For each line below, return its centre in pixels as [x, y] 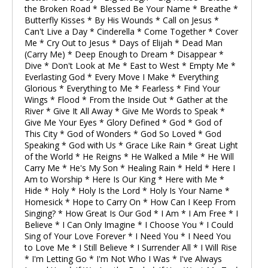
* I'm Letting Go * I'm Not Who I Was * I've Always [123, 259]
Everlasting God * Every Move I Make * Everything [121, 77]
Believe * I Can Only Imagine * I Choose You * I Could [129, 225]
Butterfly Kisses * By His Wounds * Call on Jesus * [122, 20]
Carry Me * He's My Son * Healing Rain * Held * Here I [130, 168]
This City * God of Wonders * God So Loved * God [123, 134]
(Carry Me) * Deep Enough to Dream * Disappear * [124, 54]
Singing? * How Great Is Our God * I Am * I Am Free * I [131, 213]
